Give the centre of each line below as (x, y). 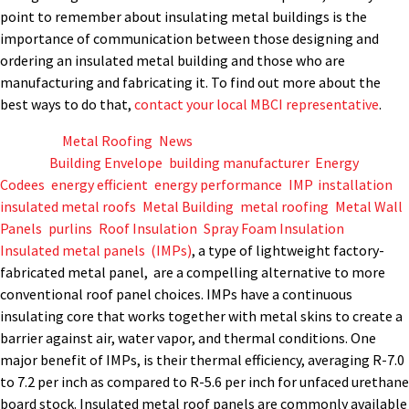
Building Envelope (106, 163)
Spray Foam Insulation (274, 229)
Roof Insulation (148, 229)
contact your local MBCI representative (257, 105)
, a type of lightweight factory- (288, 251)
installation (355, 185)
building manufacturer (239, 163)
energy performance (218, 185)
